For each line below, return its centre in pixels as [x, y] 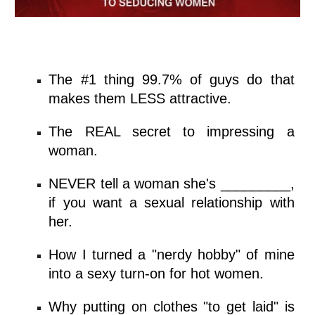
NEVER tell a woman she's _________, [172, 184]
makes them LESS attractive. [140, 98]
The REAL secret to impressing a [172, 131]
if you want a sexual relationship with [172, 202]
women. [237, 274]
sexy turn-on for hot [149, 274]
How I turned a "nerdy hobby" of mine [172, 255]
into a [68, 274]
